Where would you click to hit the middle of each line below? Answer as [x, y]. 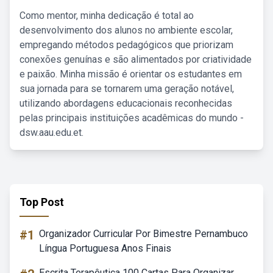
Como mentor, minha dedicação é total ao [107, 16]
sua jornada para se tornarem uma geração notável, [127, 89]
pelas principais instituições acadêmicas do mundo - [132, 118]
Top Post [42, 202]
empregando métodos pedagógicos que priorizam [126, 45]
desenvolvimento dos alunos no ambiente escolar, [126, 30]
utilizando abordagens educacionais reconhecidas [126, 103]
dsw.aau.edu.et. [51, 133]
